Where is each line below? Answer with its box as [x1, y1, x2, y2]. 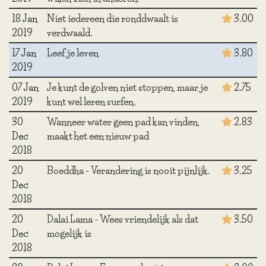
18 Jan [11, 12, 37, 24]
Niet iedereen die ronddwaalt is [46, 12, 178, 24]
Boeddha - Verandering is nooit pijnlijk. [46, 164, 210, 176]
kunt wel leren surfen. [46, 95, 136, 107]
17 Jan [11, 46, 36, 59]
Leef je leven [46, 46, 99, 59]
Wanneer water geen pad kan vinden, [46, 115, 199, 128]
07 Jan [11, 81, 39, 93]
